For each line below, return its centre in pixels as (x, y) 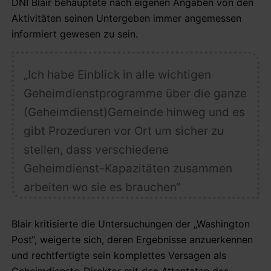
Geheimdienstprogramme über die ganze (135, 93)
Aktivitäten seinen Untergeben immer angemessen (126, 18)
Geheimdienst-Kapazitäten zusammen (128, 168)
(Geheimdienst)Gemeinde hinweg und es (134, 112)
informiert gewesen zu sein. (75, 34)
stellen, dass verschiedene (96, 149)
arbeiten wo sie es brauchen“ (102, 187)
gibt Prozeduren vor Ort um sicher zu (123, 131)
